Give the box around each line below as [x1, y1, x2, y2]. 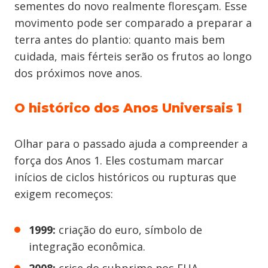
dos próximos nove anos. [14, 66, 142, 80]
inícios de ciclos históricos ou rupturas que [14, 170, 236, 184]
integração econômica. [29, 239, 145, 254]
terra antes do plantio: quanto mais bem [14, 32, 225, 47]
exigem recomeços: [14, 187, 113, 201]
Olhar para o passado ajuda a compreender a [14, 136, 248, 151]
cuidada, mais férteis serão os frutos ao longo [14, 49, 252, 63]
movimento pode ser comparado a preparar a [14, 16, 252, 30]
